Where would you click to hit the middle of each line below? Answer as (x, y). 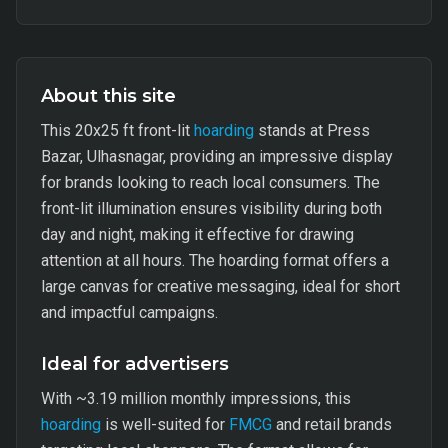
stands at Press (312, 130)
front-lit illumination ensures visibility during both (211, 208)
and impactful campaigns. (129, 312)
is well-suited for (165, 424)
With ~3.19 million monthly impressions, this (196, 398)
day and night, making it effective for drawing (197, 234)
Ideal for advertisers (135, 364)
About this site (108, 96)
